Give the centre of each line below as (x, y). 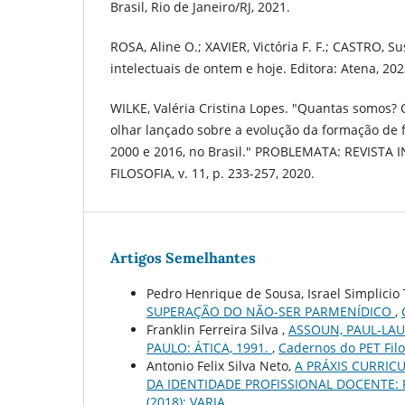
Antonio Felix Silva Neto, (221, 365)
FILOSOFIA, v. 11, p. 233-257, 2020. (212, 173)
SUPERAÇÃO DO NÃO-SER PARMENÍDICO (271, 311)
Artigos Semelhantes (183, 257)
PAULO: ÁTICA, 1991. (209, 347)
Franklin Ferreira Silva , (217, 329)
